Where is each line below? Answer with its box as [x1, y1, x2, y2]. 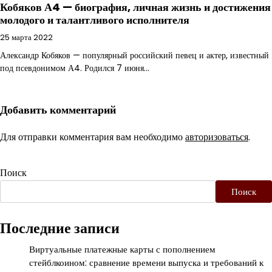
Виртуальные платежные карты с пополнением [29, 243, 216, 256]
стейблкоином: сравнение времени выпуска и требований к [29, 256, 263, 270]
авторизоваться [185, 129, 248, 144]
